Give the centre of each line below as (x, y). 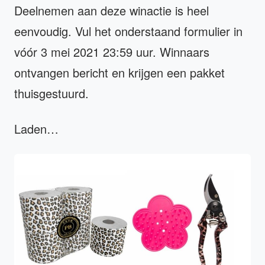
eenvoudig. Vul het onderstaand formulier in (128, 31)
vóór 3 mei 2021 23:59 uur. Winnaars (112, 51)
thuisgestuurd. (51, 93)
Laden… (36, 128)
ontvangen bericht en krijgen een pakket (119, 72)
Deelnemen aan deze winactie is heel (112, 10)
